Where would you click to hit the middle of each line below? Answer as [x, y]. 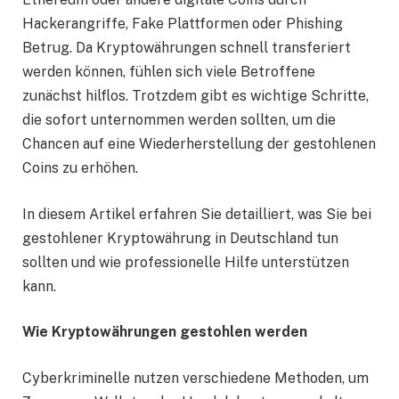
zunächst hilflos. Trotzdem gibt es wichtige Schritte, [195, 96]
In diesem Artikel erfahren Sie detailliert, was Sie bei [197, 214]
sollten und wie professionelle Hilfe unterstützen [186, 262]
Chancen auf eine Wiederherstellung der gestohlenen [199, 144]
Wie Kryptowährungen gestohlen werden [165, 332]
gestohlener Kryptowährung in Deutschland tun [180, 238]
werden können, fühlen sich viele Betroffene [169, 72]
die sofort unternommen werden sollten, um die [179, 120]
